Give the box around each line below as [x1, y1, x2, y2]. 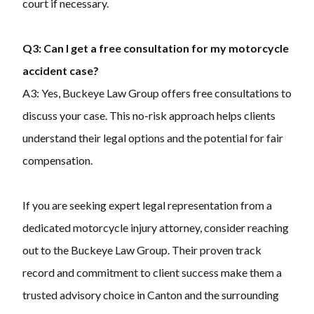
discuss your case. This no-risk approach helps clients [22, 109, 275, 123]
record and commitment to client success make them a [22, 266, 282, 280]
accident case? [22, 64, 99, 78]
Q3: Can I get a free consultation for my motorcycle [22, 41, 289, 55]
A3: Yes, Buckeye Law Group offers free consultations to [22, 86, 292, 100]
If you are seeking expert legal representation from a [22, 198, 272, 212]
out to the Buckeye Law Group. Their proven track [22, 243, 261, 257]
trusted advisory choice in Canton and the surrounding [22, 288, 279, 302]
